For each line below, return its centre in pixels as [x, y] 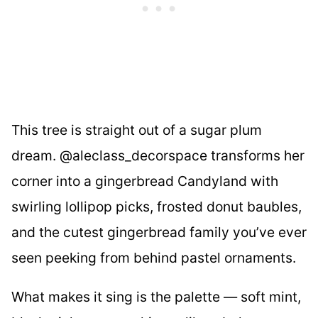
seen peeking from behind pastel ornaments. [154, 257]
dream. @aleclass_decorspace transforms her [158, 155]
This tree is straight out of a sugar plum [137, 130]
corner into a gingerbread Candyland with [145, 181]
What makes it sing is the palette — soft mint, [156, 297]
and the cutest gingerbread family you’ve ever [159, 232]
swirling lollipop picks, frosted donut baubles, [157, 206]
